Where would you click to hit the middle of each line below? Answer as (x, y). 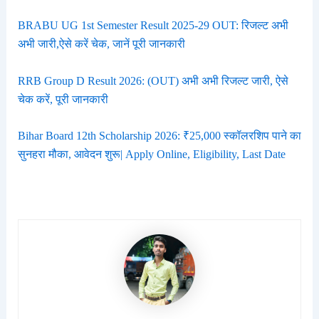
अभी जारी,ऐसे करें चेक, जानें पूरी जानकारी (101, 44)
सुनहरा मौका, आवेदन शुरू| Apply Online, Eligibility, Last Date (151, 155)
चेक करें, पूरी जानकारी (63, 99)
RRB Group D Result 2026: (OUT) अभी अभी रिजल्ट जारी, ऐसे (153, 80)
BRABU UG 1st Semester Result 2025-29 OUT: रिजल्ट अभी (153, 26)
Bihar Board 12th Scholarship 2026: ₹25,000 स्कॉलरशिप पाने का (159, 136)
